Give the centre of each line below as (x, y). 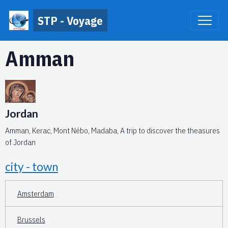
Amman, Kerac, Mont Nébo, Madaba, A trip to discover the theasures (112, 131)
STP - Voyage (70, 20)
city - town (32, 167)
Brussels (31, 219)
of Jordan (20, 142)
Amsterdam (35, 193)
